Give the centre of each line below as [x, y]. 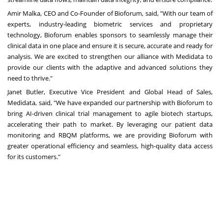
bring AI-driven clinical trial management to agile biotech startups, [110, 113]
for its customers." [34, 156]
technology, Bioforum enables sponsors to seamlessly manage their [110, 35]
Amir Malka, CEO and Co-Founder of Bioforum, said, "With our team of [110, 13]
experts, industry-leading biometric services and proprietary [110, 24]
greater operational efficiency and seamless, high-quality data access [110, 146]
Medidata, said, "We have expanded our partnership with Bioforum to [110, 102]
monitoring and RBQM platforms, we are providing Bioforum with [110, 135]
